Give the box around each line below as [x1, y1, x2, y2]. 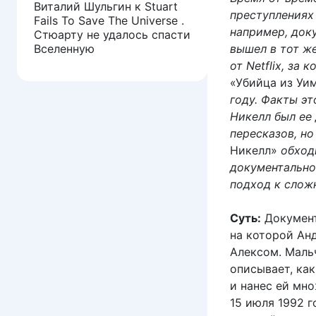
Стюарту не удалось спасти [34, 27, 190, 42]
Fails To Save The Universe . [34, 13, 184, 28]
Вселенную [34, 41, 95, 56]
